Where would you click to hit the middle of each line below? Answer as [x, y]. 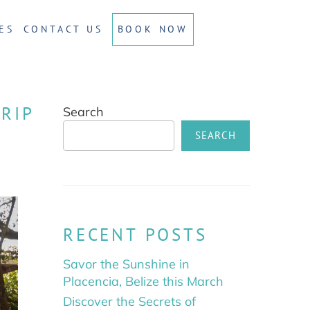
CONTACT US [63, 29]
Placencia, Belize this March [143, 282]
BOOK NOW [153, 29]
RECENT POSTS [135, 235]
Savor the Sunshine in [126, 264]
